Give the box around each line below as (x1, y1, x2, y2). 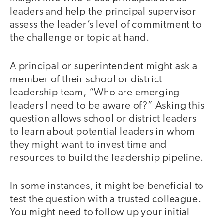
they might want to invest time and (10, 139, 167, 150)
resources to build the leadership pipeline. (10, 153, 204, 163)
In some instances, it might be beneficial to (10, 181, 204, 192)
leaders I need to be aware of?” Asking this (10, 100, 205, 111)
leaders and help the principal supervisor (10, 7, 196, 17)
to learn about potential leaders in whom (10, 126, 195, 137)
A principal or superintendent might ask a (10, 61, 198, 72)
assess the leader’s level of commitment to (10, 20, 202, 31)
